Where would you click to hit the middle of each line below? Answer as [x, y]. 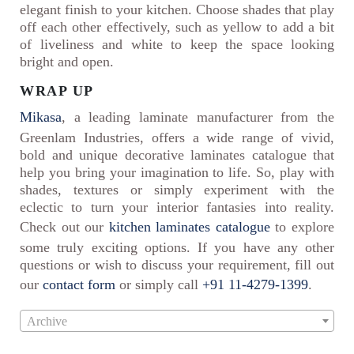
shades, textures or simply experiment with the [177, 190]
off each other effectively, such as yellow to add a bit [177, 27]
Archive [47, 322]
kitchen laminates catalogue [189, 227]
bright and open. [67, 62]
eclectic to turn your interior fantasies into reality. [177, 207]
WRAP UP [57, 91]
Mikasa [41, 117]
